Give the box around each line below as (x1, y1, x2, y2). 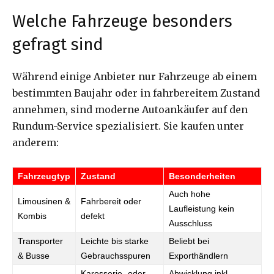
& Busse (18, 250, 50, 261)
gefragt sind (12, 34, 103, 54)
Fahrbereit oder (81, 196, 141, 206)
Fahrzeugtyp (18, 171, 70, 181)
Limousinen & (18, 196, 70, 206)
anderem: (12, 136, 59, 149)
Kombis (18, 210, 46, 221)
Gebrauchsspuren (81, 250, 150, 261)
